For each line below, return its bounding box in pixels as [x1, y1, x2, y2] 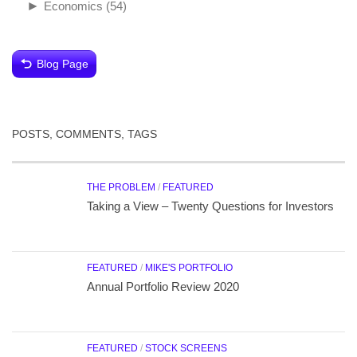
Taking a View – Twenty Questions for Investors [87, 199, 334, 213]
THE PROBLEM [87, 182, 155, 193]
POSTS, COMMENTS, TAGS [12, 127, 157, 140]
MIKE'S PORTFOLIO [145, 262, 233, 273]
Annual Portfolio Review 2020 [87, 280, 239, 293]
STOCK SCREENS [145, 343, 227, 354]
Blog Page [37, 57, 88, 70]
